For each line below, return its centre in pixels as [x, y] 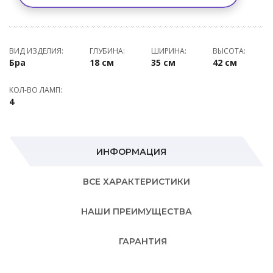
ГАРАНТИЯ [143, 241]
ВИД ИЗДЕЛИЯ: [36, 51]
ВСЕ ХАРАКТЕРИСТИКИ [136, 182]
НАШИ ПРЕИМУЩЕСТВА [136, 211]
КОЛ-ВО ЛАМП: [36, 90]
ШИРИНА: [169, 51]
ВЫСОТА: [229, 51]
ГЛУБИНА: [107, 51]
